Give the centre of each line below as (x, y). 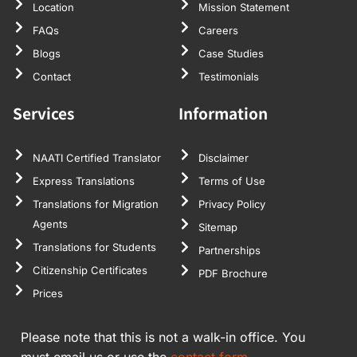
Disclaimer (224, 157)
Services (43, 112)
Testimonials (229, 76)
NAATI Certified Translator (97, 157)
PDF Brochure (233, 273)
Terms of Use (232, 180)
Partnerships (229, 250)
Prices (48, 293)
